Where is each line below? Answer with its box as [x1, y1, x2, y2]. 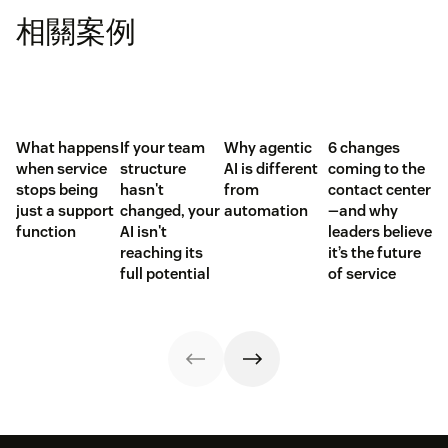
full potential [120, 263, 210, 283]
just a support [16, 200, 114, 220]
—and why [328, 200, 398, 220]
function [16, 221, 76, 241]
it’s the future [328, 242, 421, 262]
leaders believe [328, 221, 432, 241]
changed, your [120, 200, 220, 220]
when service [16, 158, 107, 178]
